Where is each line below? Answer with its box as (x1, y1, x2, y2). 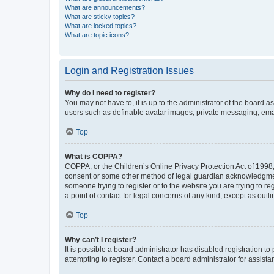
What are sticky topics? (65, 12, 135, 20)
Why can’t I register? (65, 235, 136, 244)
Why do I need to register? (65, 88, 155, 97)
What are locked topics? (65, 21, 136, 29)
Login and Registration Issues (65, 65, 194, 76)
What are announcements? (65, 3, 145, 11)
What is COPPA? (65, 152, 122, 161)
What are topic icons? (65, 31, 129, 39)
